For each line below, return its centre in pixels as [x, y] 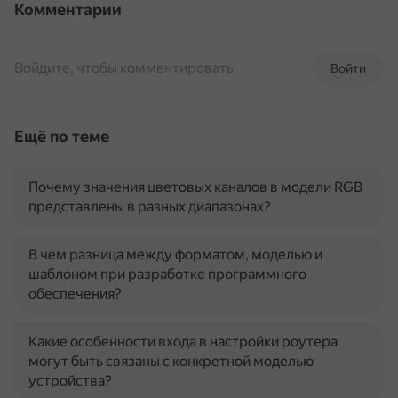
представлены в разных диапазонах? [150, 207]
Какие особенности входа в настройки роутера [183, 342]
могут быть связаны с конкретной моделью [171, 361]
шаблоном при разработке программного [167, 274]
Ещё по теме [62, 136]
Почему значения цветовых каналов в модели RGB [195, 187]
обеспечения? [75, 294]
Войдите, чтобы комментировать [124, 68]
